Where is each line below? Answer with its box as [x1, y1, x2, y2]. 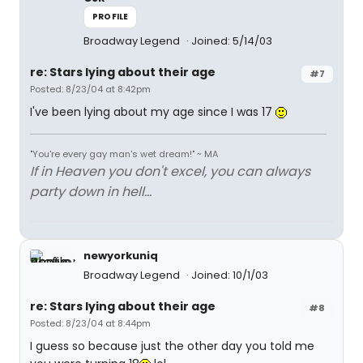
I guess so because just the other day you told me [30, 338, 314, 354]
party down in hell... [30, 182, 152, 201]
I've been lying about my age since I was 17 [30, 104, 275, 120]
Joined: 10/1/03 [191, 267, 268, 283]
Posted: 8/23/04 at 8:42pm [30, 83, 151, 96]
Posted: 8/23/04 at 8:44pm [30, 317, 151, 330]
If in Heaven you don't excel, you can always [30, 162, 310, 181]
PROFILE [92, 11, 129, 23]
